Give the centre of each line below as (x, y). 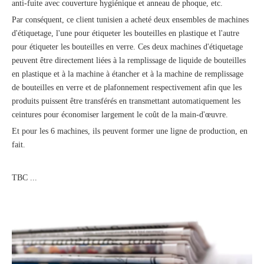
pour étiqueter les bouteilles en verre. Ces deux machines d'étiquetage (127, 47)
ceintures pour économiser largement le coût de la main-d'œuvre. (120, 114)
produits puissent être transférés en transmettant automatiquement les (126, 101)
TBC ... (24, 177)
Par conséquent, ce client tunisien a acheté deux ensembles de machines (130, 19)
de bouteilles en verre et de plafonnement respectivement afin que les (127, 87)
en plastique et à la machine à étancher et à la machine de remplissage (128, 74)
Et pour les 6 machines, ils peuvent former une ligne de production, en (130, 131)
